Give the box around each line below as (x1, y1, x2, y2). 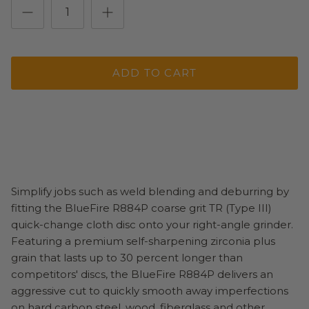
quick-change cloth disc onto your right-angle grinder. (11, 217, 293, 231)
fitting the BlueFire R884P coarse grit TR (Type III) (11, 201, 272, 215)
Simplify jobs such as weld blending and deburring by (11, 184, 289, 198)
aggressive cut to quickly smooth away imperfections (11, 283, 288, 297)
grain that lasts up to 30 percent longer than (11, 250, 243, 264)
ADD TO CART (112, 66, 197, 79)
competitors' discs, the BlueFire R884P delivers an (11, 267, 273, 281)
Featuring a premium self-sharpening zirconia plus (11, 234, 275, 248)
